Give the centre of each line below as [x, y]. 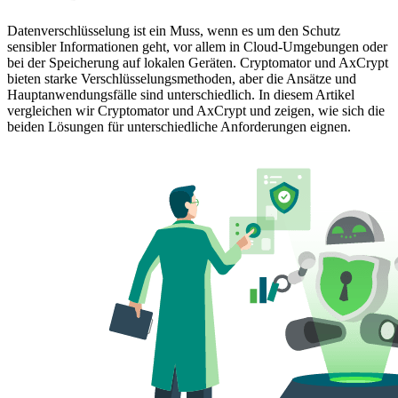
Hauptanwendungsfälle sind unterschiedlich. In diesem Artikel [181, 94]
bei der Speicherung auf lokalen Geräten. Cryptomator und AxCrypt [198, 62]
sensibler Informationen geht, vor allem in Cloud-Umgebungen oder [197, 46]
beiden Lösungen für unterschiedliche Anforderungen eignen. [179, 126]
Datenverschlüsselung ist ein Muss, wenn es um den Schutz [174, 30]
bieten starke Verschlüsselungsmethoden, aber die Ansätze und [182, 78]
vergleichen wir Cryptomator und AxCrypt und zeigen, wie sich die [196, 110]
